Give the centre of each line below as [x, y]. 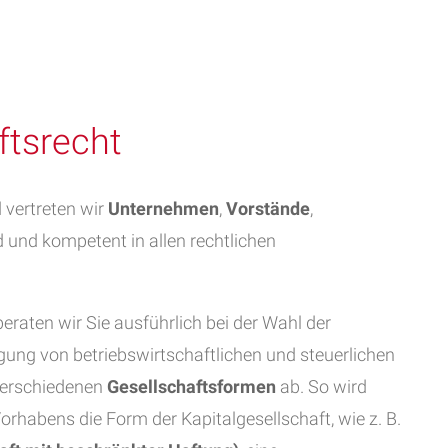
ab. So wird [321, 386]
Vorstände [268, 208]
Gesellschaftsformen [191, 386]
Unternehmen [163, 208]
